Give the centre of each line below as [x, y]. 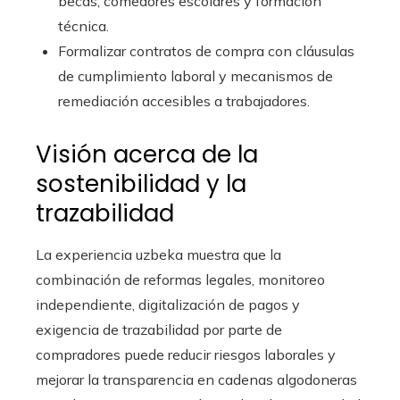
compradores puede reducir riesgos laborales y [186, 354]
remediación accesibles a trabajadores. [184, 101]
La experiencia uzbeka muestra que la [158, 254]
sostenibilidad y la [141, 184]
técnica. [83, 26]
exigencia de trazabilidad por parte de [159, 329]
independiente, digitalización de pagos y [168, 304]
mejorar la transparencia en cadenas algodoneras [196, 379]
